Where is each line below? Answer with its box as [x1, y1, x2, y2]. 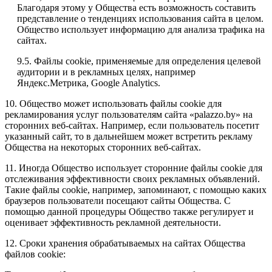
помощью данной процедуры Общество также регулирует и [5, 206, 254, 217]
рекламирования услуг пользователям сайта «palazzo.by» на [5, 109, 253, 120]
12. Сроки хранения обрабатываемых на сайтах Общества [5, 238, 245, 249]
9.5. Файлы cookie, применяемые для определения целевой [17, 56, 261, 67]
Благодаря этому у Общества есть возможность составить [17, 2, 256, 13]
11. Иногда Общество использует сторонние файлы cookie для [5, 163, 262, 174]
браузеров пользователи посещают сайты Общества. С [5, 195, 231, 206]
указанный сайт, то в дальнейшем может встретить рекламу [5, 131, 253, 142]
